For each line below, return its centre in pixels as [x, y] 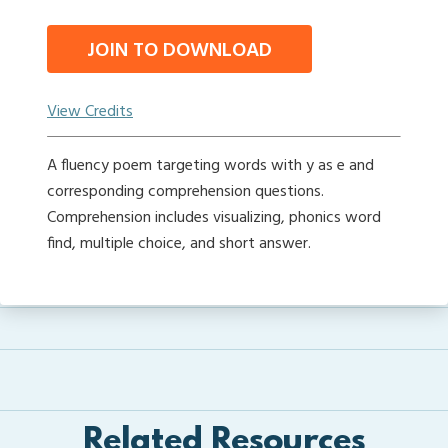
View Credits [90, 112]
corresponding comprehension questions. [185, 192]
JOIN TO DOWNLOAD [179, 51]
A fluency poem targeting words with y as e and [210, 166]
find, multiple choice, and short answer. [179, 244]
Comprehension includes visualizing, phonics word [214, 218]
